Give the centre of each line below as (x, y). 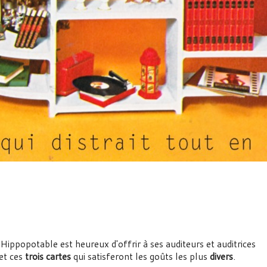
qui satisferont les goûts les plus (140, 257)
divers (221, 257)
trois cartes (48, 257)
